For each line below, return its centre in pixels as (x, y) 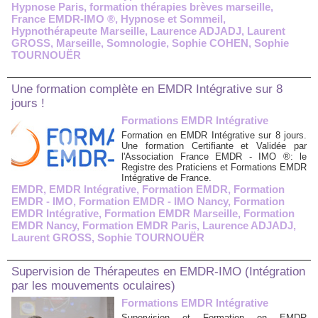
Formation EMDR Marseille (171, 213)
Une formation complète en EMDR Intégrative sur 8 (147, 89)
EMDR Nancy (44, 225)
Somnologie (136, 43)
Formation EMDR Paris (139, 225)
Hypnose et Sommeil (172, 19)
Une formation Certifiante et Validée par (214, 146)
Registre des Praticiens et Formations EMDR (214, 167)
